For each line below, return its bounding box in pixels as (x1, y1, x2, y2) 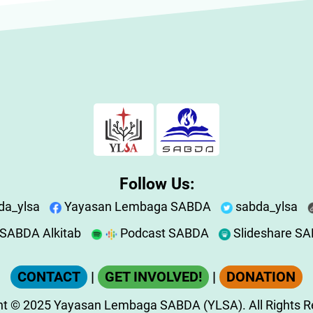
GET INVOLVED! (105, 269, 202, 286)
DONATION (226, 269, 296, 286)
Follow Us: (119, 174, 194, 194)
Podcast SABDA (117, 226, 209, 240)
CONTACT (17, 269, 80, 286)
